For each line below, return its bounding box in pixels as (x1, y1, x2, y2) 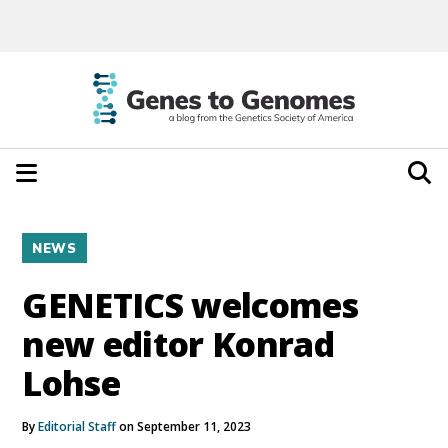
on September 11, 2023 (116, 417, 252, 435)
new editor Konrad (22, 320, 334, 367)
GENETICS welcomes (22, 281, 358, 328)
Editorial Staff (38, 417, 117, 435)
